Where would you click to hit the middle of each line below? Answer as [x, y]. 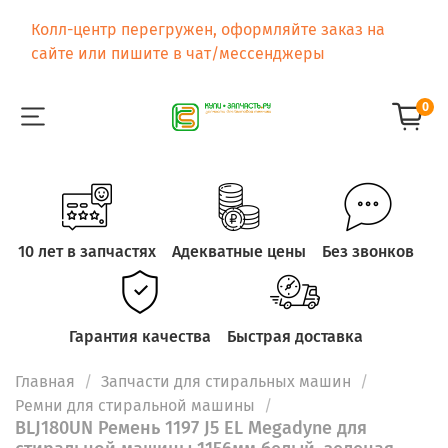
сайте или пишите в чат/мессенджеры [178, 53]
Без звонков [368, 251]
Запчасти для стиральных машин [226, 382]
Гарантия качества [140, 336]
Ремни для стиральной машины [135, 406]
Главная [45, 382]
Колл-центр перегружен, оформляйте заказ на [208, 29]
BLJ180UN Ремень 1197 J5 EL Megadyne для [191, 428]
